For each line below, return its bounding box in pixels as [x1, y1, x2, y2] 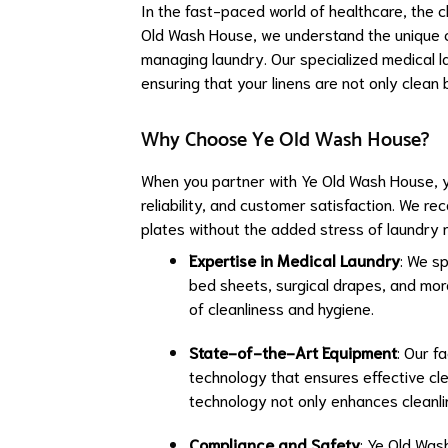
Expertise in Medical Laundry [189, 249, 400, 270]
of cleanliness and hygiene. [189, 297, 374, 318]
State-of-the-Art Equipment [189, 341, 397, 362]
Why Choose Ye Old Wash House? [141, 124, 430, 157]
